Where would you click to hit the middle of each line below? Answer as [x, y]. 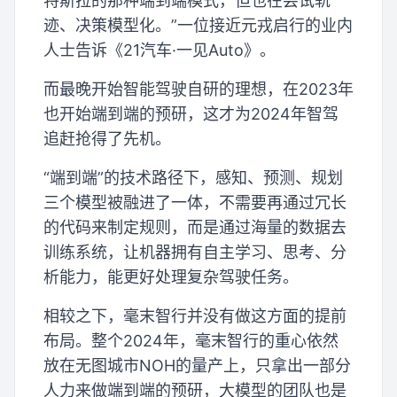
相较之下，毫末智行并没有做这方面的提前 [195, 315]
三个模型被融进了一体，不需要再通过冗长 [195, 202]
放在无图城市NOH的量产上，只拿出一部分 [197, 365]
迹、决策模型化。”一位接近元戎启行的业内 [198, 25]
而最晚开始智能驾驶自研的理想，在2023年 [198, 89]
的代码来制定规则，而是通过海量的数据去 [195, 227]
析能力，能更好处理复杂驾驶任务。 [171, 276]
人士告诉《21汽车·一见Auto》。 [160, 50]
